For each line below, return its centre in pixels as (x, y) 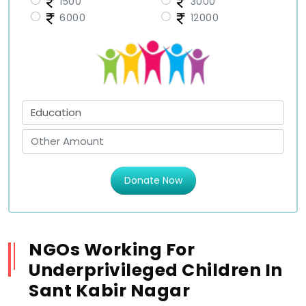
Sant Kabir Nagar (109, 291)
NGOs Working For (112, 250)
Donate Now (172, 181)
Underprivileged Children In (156, 270)
